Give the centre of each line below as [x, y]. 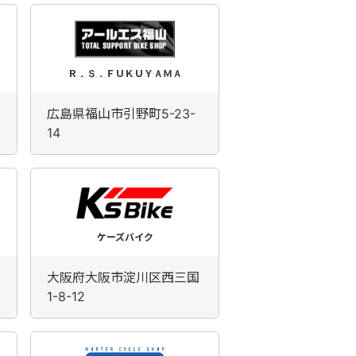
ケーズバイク [125, 237]
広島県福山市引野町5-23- [121, 114]
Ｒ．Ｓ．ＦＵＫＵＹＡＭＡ [125, 74]
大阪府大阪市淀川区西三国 [123, 277]
